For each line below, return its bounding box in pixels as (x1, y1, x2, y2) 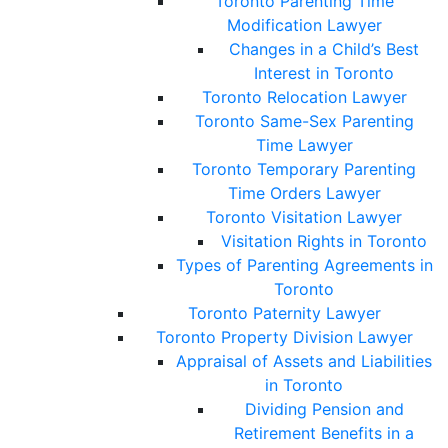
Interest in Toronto (254, 63, 394, 84)
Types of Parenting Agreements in (175, 255, 433, 276)
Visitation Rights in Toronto (221, 231, 427, 252)
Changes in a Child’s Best (229, 39, 419, 60)
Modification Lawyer (226, 15, 382, 36)
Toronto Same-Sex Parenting (194, 111, 414, 132)
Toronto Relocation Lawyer (201, 87, 407, 108)
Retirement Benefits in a (234, 423, 414, 444)
